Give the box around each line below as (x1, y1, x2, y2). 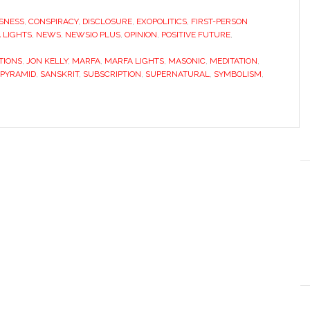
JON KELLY (26, 56, 68, 66)
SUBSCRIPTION (83, 69, 141, 79)
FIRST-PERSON (191, 17, 248, 26)
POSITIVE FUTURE (161, 30, 230, 39)
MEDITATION (210, 56, 257, 66)
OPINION (125, 30, 157, 39)
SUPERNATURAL (145, 69, 210, 79)
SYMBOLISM (214, 69, 262, 79)
